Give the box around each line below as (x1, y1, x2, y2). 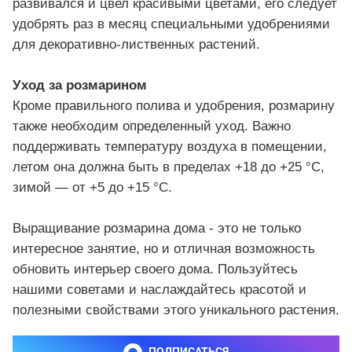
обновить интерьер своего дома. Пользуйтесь (13, 262, 298, 277)
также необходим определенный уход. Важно (13, 119, 291, 134)
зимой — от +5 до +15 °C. (13, 180, 172, 196)
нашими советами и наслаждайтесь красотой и (13, 282, 306, 298)
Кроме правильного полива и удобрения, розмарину (13, 98, 335, 114)
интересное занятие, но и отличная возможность (13, 241, 315, 257)
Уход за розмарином (13, 78, 147, 93)
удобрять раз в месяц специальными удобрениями (13, 16, 330, 32)
